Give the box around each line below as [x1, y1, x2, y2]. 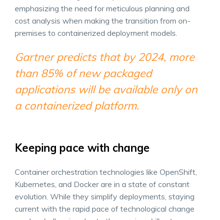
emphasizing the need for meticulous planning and [15, 3, 190, 13]
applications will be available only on [15, 82, 197, 96]
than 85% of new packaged [15, 66, 152, 80]
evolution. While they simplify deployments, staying [15, 191, 194, 201]
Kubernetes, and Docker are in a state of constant [15, 179, 190, 189]
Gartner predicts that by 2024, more [15, 50, 194, 64]
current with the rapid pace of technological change [15, 203, 194, 214]
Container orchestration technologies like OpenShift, [15, 166, 197, 177]
